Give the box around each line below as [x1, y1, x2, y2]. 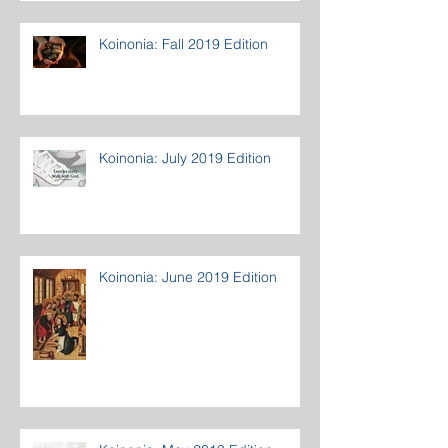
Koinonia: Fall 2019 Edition [99, 35, 268, 54]
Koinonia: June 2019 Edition [99, 268, 277, 287]
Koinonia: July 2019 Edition [99, 149, 271, 168]
